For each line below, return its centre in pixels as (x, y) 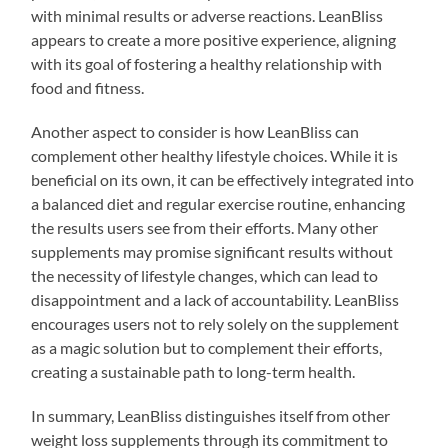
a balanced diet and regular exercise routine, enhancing (218, 203)
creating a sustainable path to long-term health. (193, 371)
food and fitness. (88, 87)
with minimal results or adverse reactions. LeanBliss (207, 15)
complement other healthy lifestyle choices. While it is (215, 155)
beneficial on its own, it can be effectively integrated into (223, 179)
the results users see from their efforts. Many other (205, 227)
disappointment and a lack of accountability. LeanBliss (215, 299)
